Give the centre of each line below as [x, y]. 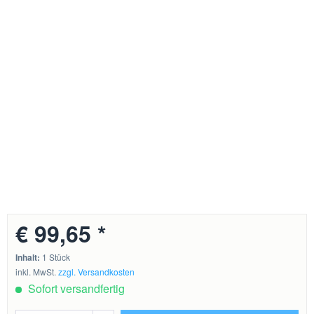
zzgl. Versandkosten [97, 272]
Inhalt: [29, 258]
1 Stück [56, 257]
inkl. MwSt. [37, 272]
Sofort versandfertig [75, 289]
